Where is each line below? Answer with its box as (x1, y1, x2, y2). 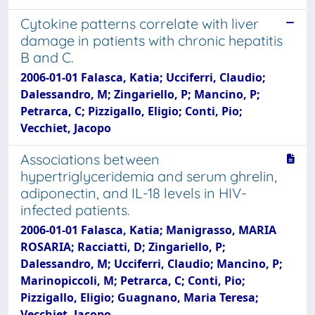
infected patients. (20, 201, 130, 219)
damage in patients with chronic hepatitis (20, 32, 283, 49)
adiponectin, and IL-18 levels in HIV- (20, 184, 247, 202)
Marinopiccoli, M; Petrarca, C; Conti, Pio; (20, 273, 245, 288)
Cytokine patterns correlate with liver (20, 15, 259, 32)
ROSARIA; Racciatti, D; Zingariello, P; (20, 239, 226, 255)
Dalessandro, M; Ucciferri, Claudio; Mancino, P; (20, 256, 283, 271)
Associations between (20, 150, 160, 168)
